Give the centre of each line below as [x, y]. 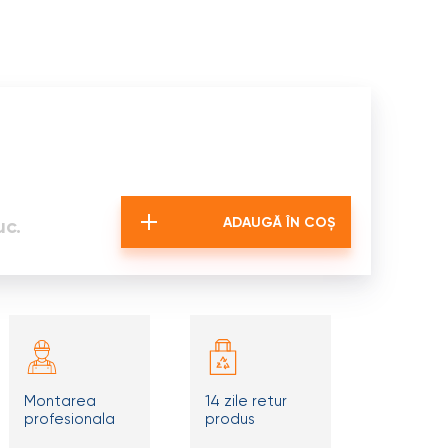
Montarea [59, 401]
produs [229, 419]
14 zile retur [245, 401]
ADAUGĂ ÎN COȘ [279, 222]
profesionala [69, 419]
